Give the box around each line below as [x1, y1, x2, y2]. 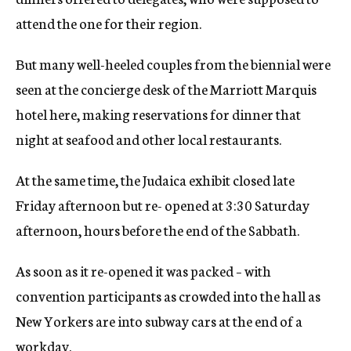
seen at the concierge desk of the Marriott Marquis [16, 78, 317, 99]
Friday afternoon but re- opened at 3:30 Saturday [16, 194, 309, 215]
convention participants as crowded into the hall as [16, 285, 320, 306]
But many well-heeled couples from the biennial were [16, 53, 331, 74]
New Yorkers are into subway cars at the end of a [16, 310, 302, 331]
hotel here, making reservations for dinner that [16, 103, 301, 124]
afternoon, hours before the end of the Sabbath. [16, 219, 299, 240]
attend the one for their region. [16, 13, 201, 33]
